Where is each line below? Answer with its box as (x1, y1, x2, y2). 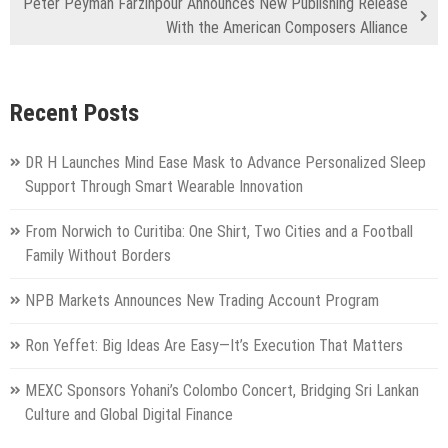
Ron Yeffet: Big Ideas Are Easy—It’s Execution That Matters (25, 335, 403, 355)
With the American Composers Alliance (166, 17, 408, 37)
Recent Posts (10, 98, 139, 127)
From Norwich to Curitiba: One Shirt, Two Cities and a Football (25, 221, 413, 241)
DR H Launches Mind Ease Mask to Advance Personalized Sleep (25, 152, 426, 172)
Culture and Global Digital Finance (25, 404, 233, 424)
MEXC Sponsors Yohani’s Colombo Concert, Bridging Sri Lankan (25, 380, 419, 400)
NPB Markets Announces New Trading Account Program (25, 290, 379, 310)
